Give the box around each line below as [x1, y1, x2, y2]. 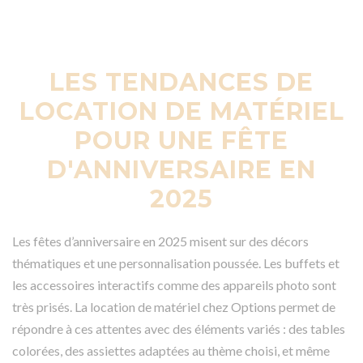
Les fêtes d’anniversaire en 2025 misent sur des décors [12, 233, 309, 249]
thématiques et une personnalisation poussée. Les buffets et [12, 254, 340, 271]
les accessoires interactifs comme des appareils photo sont [12, 276, 336, 293]
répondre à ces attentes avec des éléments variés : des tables [12, 320, 345, 336]
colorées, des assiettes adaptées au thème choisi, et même [12, 342, 330, 358]
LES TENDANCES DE [49, 66, 314, 97]
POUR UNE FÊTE [75, 125, 288, 156]
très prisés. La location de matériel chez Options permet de [12, 298, 335, 314]
